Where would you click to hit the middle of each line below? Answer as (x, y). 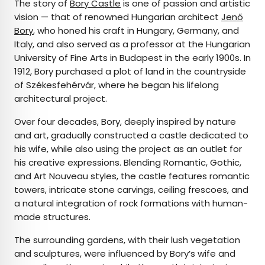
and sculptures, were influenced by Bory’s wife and (125, 254)
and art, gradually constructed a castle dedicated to (131, 135)
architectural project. (62, 99)
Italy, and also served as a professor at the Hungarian (132, 44)
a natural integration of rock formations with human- (131, 203)
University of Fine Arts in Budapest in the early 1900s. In (132, 58)
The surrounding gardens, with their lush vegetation (127, 240)
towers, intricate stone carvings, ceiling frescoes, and (131, 190)
